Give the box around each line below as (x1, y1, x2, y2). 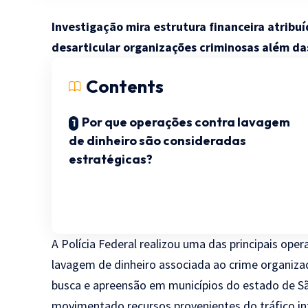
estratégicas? (69, 151, 153, 167)
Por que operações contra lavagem (82, 113, 291, 130)
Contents (86, 74, 164, 98)
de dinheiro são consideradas (69, 132, 247, 148)
